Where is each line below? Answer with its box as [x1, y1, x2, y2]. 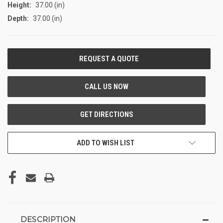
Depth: [7, 14, 29, 22]
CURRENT [7, 50, 36, 59]
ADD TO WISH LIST [77, 138, 134, 147]
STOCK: [7, 61, 29, 69]
